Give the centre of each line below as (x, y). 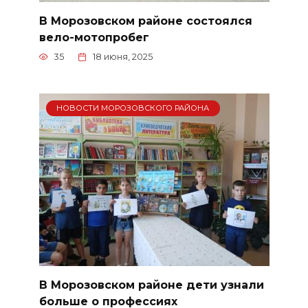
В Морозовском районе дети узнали (151, 285)
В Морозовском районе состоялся (145, 21)
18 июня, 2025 (123, 57)
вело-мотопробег (94, 37)
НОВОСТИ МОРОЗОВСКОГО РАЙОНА (133, 108)
